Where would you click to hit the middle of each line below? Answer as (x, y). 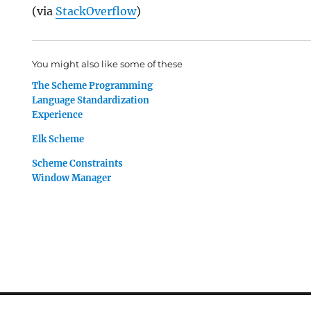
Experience (58, 115)
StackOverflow (96, 11)
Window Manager (72, 178)
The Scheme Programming (93, 86)
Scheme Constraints (78, 163)
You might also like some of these (108, 64)
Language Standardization (91, 100)
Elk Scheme (58, 139)
